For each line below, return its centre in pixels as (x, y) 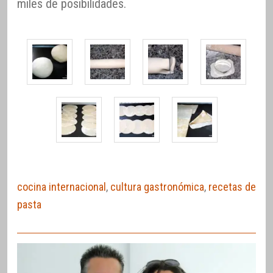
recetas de (232, 186)
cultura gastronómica (157, 186)
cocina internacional (62, 186)
